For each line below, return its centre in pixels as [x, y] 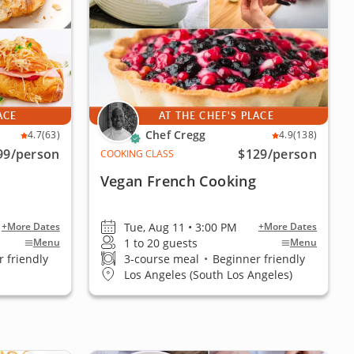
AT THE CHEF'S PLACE [216, 116]
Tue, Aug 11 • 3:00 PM [180, 227]
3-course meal [163, 258]
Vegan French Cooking [178, 181]
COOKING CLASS [137, 154]
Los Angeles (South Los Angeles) [208, 274]
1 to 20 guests [160, 243]
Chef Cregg [175, 135]
